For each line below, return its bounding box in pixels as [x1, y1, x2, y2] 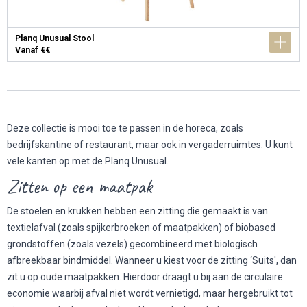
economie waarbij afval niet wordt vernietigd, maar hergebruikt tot [7, 288, 293, 299]
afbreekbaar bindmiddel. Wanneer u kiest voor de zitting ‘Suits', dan [7, 255, 297, 266]
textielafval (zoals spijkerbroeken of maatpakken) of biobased [7, 222, 275, 233]
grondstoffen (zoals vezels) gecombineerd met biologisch [7, 238, 258, 249]
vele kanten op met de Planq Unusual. [7, 156, 171, 167]
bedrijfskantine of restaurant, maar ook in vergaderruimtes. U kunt [7, 139, 293, 150]
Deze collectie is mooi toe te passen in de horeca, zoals [7, 123, 243, 134]
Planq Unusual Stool [14, 34, 94, 43]
